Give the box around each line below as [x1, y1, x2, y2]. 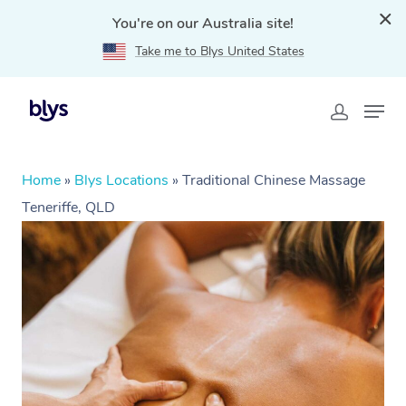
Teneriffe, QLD [22, 198, 115, 217]
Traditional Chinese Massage [182, 170, 365, 190]
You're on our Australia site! [112, 14, 294, 34]
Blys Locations [74, 170, 169, 190]
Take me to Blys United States [134, 43, 304, 60]
